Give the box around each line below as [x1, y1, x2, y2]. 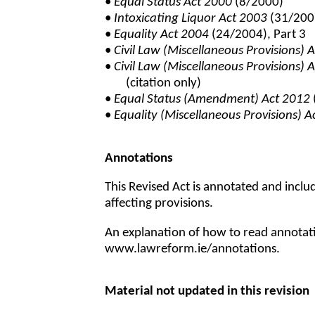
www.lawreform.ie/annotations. [105, 243, 281, 257]
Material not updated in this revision [105, 285, 310, 299]
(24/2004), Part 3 [209, 28, 307, 42]
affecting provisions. [105, 197, 214, 211]
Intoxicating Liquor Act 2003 [114, 12, 271, 26]
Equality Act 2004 [114, 28, 210, 42]
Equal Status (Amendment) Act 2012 [114, 93, 311, 107]
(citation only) [126, 77, 202, 91]
